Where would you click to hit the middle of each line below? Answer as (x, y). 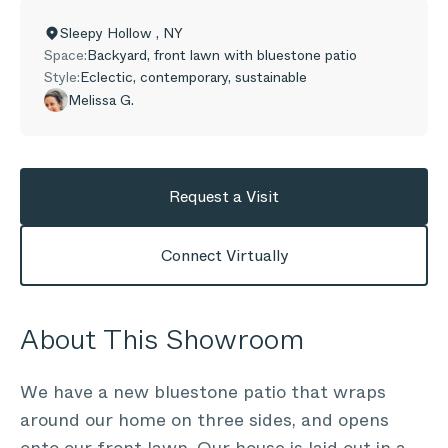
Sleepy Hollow (108, 33)
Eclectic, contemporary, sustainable (193, 77)
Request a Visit (224, 196)
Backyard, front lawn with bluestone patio (222, 55)
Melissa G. (101, 100)
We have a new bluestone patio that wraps (203, 392)
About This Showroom (162, 339)
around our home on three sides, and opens (204, 420)
